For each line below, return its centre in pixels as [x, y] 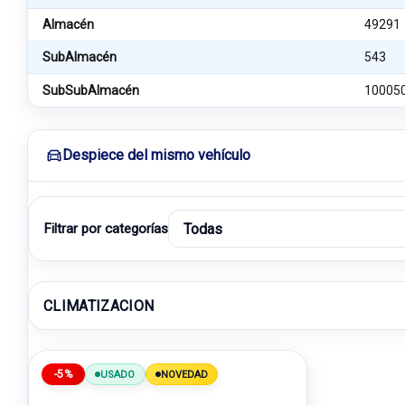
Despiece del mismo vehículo [156, 155]
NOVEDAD [184, 374]
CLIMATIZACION [99, 306]
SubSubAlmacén [91, 90]
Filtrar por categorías [106, 229]
